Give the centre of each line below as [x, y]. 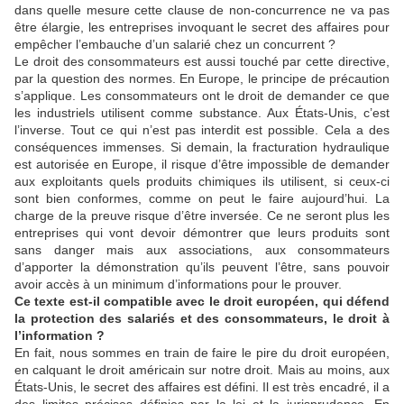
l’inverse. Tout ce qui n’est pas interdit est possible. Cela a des [202, 129]
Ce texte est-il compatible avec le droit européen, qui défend [202, 301]
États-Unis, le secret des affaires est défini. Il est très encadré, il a [202, 386]
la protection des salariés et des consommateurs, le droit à [202, 318]
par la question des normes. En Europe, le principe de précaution [202, 78]
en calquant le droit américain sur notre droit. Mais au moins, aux [202, 369]
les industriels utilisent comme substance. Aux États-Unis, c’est [202, 112]
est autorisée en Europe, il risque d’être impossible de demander [202, 164]
